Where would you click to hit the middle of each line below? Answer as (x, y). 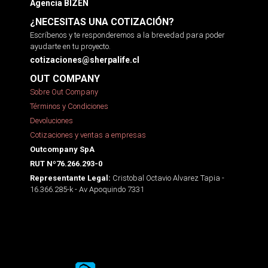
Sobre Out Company (64, 92)
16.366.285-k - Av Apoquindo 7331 (87, 189)
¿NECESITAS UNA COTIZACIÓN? (102, 22)
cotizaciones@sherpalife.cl (85, 60)
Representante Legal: (70, 178)
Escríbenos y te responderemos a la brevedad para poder (127, 35)
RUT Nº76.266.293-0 (66, 163)
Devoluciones (51, 120)
